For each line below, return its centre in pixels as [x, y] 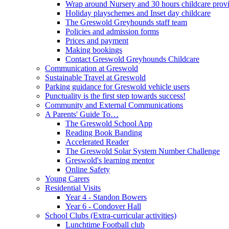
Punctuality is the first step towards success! [115, 96]
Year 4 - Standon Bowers [106, 197]
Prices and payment [97, 40]
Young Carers [67, 178]
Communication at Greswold [91, 68]
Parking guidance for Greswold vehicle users [117, 86]
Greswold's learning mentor [110, 160]
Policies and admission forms [112, 31]
